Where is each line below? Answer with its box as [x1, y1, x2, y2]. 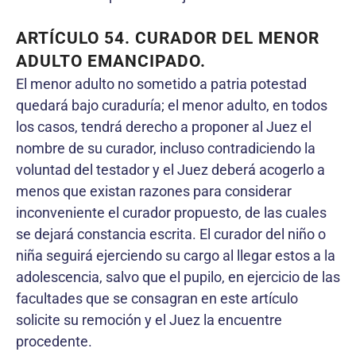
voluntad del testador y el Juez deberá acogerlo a [16, 161, 325, 178]
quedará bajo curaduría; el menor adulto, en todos [16, 96, 327, 114]
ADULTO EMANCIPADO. [16, 51, 206, 71]
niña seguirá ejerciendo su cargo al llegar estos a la [16, 246, 335, 264]
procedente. [16, 332, 92, 350]
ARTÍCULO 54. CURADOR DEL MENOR [16, 28, 319, 48]
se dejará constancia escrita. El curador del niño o [16, 225, 326, 242]
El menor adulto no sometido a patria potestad [16, 75, 307, 92]
